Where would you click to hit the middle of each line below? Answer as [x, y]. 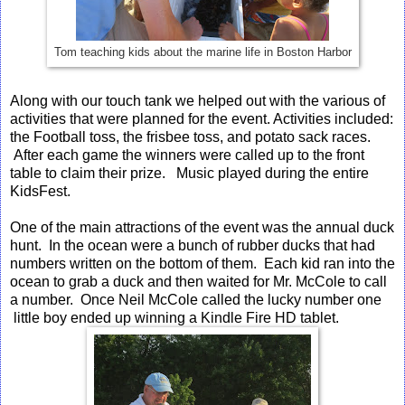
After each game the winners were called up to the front [187, 155]
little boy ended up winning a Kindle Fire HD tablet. [174, 317]
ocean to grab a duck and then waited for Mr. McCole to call [198, 281]
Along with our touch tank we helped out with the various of [198, 100]
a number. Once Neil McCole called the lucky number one [196, 299]
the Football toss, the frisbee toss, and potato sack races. [190, 137]
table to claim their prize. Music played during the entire [189, 173]
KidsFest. [40, 191]
